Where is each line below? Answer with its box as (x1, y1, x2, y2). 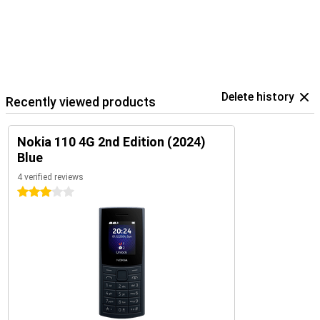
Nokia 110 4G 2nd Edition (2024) (17, 134, 206, 149)
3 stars (17, 186, 50, 198)
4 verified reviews (17, 172, 84, 182)
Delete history (221, 90, 294, 104)
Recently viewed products (6, 94, 156, 109)
